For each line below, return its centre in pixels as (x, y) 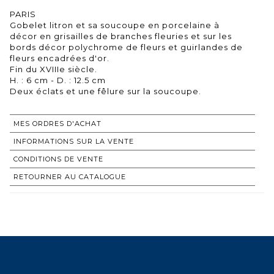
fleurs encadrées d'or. (60, 58)
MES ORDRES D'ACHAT (57, 123)
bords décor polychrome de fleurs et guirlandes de (126, 47)
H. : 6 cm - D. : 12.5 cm (58, 80)
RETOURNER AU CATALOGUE (70, 176)
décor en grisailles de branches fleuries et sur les (121, 36)
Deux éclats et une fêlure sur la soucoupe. (106, 91)
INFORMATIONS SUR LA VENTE (74, 141)
